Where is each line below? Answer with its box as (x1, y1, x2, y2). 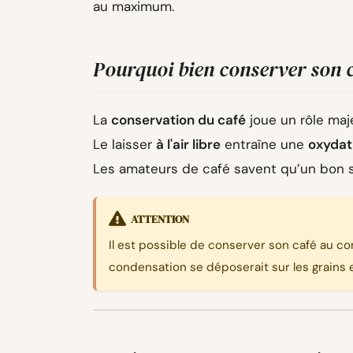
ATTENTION (130, 210, 189, 227)
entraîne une (221, 135, 308, 153)
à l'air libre (156, 135, 221, 153)
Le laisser (93, 135, 156, 153)
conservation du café (111, 110, 246, 128)
